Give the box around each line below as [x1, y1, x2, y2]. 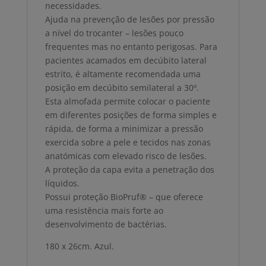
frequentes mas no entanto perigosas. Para [45, 41, 217, 53]
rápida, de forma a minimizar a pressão [45, 123, 203, 135]
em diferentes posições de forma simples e [45, 109, 217, 121]
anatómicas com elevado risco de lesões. [45, 150, 207, 162]
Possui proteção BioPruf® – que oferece [45, 191, 203, 203]
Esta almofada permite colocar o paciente [45, 96, 210, 107]
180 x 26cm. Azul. [45, 240, 114, 252]
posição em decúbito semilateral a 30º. [45, 82, 199, 94]
